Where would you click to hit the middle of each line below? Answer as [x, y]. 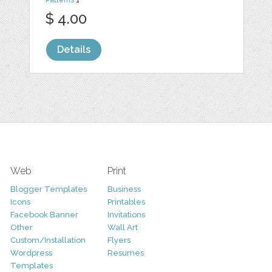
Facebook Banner [44, 215]
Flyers [119, 240]
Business [124, 189]
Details [74, 50]
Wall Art [122, 228]
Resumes [125, 253]
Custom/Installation [48, 240]
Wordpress [31, 253]
